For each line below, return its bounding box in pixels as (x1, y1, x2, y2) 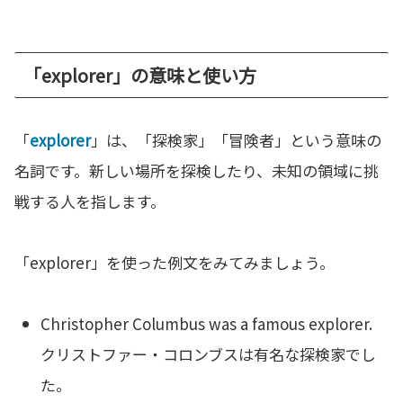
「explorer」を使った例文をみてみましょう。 (14, 251, 335, 274)
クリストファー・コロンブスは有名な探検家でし (40, 343, 377, 366)
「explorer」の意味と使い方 (23, 62, 256, 89)
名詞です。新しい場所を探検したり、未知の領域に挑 (14, 159, 379, 183)
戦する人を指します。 (14, 190, 166, 213)
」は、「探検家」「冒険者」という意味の (91, 129, 381, 152)
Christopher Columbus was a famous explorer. (40, 312, 373, 336)
